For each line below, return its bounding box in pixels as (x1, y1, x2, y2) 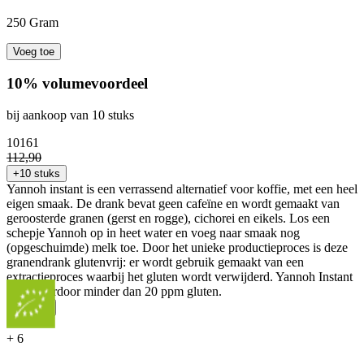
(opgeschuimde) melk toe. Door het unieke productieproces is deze (6, 240, 348, 255)
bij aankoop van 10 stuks (6, 108, 134, 123)
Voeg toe (13, 45, 54, 58)
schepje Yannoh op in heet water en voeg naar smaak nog (6, 226, 300, 240)
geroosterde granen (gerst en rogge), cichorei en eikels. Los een (6, 211, 330, 226)
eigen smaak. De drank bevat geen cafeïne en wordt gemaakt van (6, 197, 340, 211)
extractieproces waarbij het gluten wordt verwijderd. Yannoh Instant (6, 270, 353, 284)
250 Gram (6, 15, 58, 29)
